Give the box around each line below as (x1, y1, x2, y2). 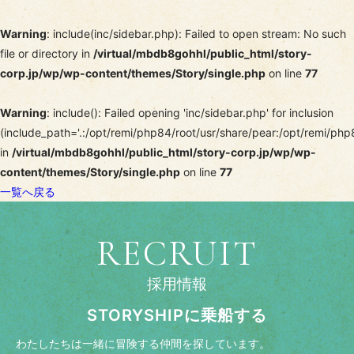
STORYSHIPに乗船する (86, 305, 268, 326)
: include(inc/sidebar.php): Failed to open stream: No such (47, 26, 346, 40)
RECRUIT (96, 232, 258, 275)
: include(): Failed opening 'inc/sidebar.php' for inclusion (47, 105, 333, 119)
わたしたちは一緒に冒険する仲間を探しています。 (16, 337, 270, 351)
